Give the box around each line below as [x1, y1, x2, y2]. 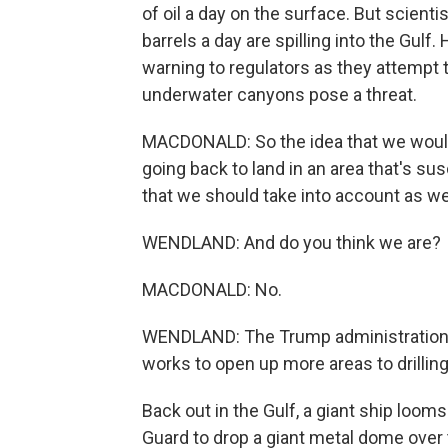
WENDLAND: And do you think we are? [142, 232, 441, 253]
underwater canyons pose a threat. [142, 84, 417, 105]
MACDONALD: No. [142, 279, 282, 300]
